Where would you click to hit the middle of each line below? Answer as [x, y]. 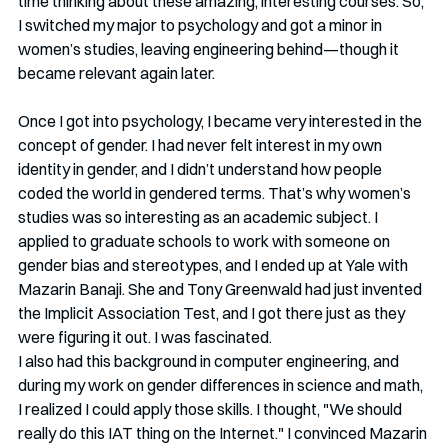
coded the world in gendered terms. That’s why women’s [216, 192]
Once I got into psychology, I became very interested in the [221, 120]
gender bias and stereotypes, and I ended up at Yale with [214, 264]
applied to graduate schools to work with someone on [205, 240]
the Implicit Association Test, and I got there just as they [213, 312]
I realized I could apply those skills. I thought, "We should [211, 408]
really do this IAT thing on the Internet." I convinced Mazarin [224, 432]
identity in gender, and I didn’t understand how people [201, 168]
